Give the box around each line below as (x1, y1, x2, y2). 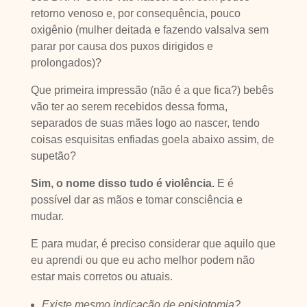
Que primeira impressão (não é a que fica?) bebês (30, 84, 273, 96)
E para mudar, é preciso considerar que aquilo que (30, 238, 275, 249)
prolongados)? (30, 57, 104, 69)
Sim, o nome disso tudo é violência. (30, 177, 214, 189)
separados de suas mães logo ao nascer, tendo (30, 117, 260, 129)
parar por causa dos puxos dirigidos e (30, 40, 213, 52)
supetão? (30, 150, 79, 162)
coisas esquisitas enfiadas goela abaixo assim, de (30, 134, 274, 145)
